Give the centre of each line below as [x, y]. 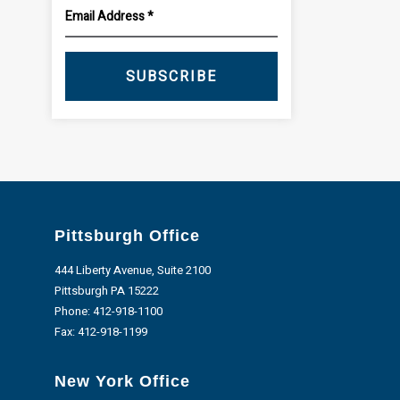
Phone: [73, 311]
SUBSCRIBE [172, 76]
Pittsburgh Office [127, 236]
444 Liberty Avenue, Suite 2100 [132, 270]
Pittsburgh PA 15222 [106, 291]
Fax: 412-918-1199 [100, 332]
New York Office [122, 381]
